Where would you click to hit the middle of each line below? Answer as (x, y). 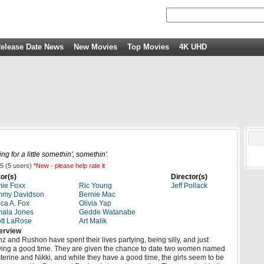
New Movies (95, 47)
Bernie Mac (97, 194)
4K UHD (193, 47)
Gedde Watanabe (107, 212)
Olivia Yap (95, 203)
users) (22, 166)
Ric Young (95, 186)
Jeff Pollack (189, 186)
